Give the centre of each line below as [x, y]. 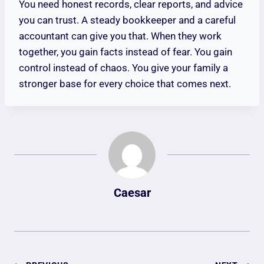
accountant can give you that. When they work [120, 36]
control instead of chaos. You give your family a [123, 68]
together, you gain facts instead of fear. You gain [126, 52]
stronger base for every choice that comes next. [125, 84]
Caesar [132, 193]
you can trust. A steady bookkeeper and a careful [127, 20]
